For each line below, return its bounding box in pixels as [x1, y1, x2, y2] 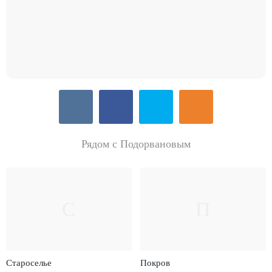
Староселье [6, 257, 52, 268]
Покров [140, 257, 170, 268]
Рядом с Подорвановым [81, 138, 191, 150]
